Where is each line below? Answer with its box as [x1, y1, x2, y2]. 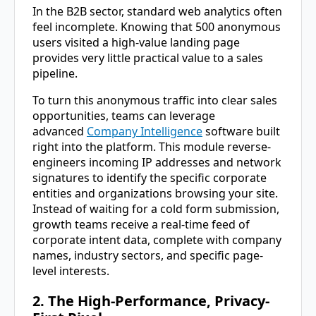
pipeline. [32, 66, 78, 82]
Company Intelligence [87, 123, 202, 140]
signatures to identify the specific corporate [32, 170, 267, 186]
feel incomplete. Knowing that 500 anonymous [32, 19, 281, 35]
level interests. [32, 263, 109, 279]
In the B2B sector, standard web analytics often [32, 4, 282, 20]
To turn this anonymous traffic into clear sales [32, 92, 277, 109]
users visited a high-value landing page [32, 35, 240, 51]
